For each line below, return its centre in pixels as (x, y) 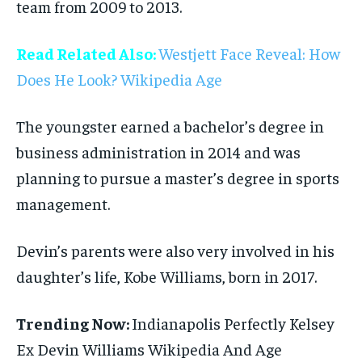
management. (63, 203)
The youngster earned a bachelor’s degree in (170, 125)
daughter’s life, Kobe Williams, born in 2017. (166, 276)
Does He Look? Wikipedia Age (119, 78)
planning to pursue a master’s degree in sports (178, 177)
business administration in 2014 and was (158, 151)
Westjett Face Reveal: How (249, 53)
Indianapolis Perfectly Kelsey (233, 322)
